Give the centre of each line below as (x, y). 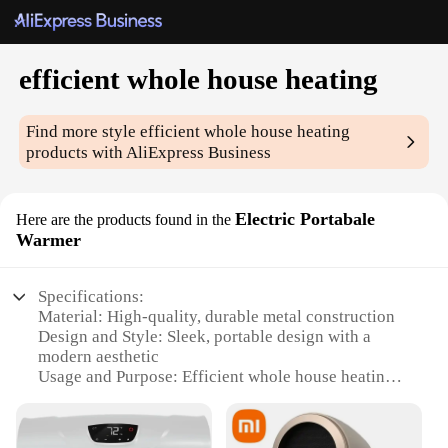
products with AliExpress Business (149, 153)
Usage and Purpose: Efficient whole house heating (216, 377)
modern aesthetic (99, 357)
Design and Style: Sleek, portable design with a (205, 337)
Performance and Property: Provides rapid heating (215, 417)
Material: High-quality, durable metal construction (217, 317)
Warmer (48, 240)
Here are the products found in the (123, 220)
